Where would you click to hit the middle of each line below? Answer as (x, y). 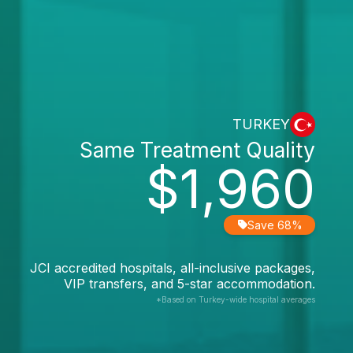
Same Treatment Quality (197, 149)
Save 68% (275, 225)
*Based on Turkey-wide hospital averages (236, 299)
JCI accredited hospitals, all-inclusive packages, (173, 268)
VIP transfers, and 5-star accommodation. (190, 283)
